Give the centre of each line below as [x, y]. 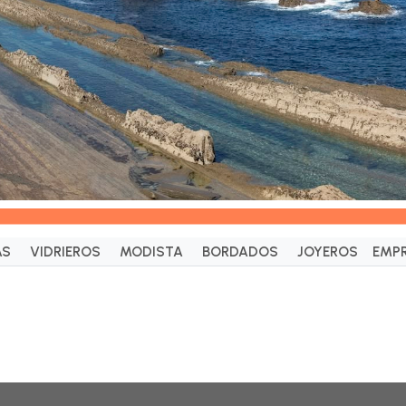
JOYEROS [327, 251]
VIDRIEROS [65, 251]
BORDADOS [240, 251]
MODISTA [151, 251]
